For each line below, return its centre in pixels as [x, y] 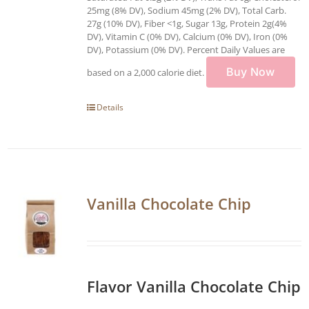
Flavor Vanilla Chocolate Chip [194, 286]
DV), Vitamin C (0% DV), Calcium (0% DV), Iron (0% [187, 36]
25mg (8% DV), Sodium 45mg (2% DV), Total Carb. [187, 10]
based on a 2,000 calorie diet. [147, 72]
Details [110, 107]
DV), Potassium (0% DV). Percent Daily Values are [186, 49]
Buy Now [251, 71]
